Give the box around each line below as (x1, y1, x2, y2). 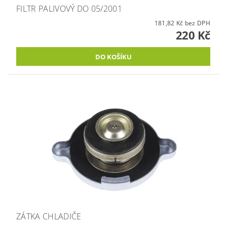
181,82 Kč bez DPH (184, 19, 210, 28)
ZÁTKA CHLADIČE (16, 211, 82, 222)
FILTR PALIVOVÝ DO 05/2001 (16, 3, 122, 15)
